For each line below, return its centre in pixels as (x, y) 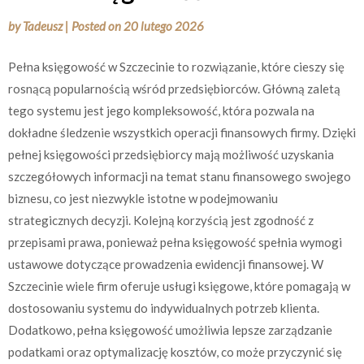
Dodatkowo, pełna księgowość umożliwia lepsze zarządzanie (170, 329)
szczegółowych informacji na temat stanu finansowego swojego (180, 176)
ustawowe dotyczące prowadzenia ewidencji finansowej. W (166, 264)
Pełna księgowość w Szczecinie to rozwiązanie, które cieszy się (176, 66)
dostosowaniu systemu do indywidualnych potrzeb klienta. (164, 308)
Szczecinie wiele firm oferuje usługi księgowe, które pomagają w (179, 286)
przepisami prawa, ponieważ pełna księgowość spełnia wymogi (175, 242)
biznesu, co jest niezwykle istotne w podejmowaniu (143, 198)
